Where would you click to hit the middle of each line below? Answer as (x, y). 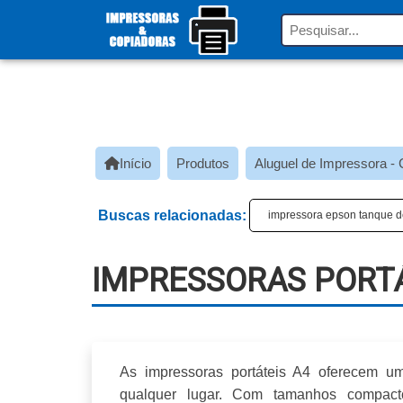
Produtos (203, 163)
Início (135, 163)
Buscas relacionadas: (172, 215)
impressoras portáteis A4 (228, 372)
